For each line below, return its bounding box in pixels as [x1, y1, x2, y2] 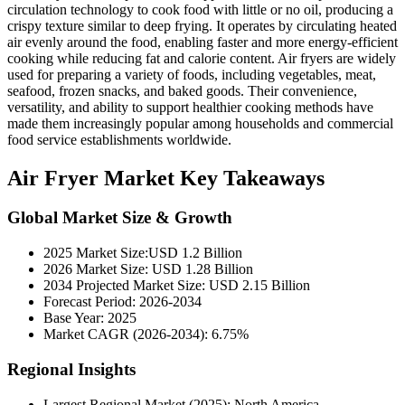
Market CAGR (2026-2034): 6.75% [43, 326, 249, 343]
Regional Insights [7, 359, 136, 379]
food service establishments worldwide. [7, 131, 231, 147]
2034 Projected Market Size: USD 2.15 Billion [43, 278, 310, 294]
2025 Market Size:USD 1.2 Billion [43, 245, 242, 261]
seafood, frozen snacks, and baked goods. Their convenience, [7, 82, 357, 99]
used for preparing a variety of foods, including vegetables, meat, [7, 66, 376, 82]
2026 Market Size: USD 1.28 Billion [43, 261, 253, 278]
